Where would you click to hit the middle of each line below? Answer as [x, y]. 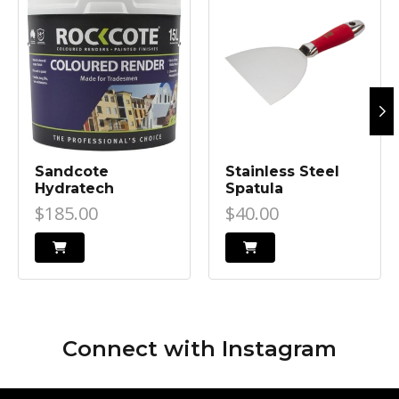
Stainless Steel [282, 172]
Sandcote [72, 172]
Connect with [142, 349]
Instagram [279, 349]
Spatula [254, 189]
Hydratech [74, 189]
